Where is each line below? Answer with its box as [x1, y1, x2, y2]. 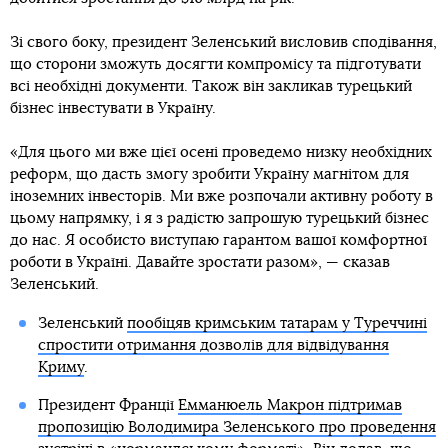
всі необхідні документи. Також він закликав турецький [10, 79, 412, 95]
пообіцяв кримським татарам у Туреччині [126, 316, 427, 332]
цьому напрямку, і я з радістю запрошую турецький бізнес [10, 211, 429, 227]
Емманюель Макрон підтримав [177, 398, 402, 414]
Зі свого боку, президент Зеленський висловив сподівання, [10, 35, 437, 51]
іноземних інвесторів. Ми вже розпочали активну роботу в [10, 189, 433, 205]
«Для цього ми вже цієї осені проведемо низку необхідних [10, 145, 432, 161]
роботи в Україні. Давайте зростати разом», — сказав [10, 255, 390, 271]
